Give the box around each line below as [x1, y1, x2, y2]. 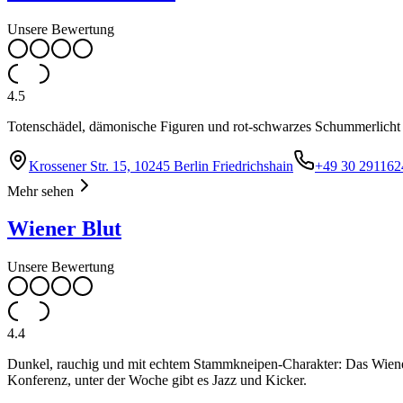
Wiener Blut [7, 217, 121, 241]
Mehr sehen [7, 183, 74, 199]
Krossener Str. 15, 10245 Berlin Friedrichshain [29, 157, 293, 174]
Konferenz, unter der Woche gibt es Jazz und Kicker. [7, 372, 307, 389]
